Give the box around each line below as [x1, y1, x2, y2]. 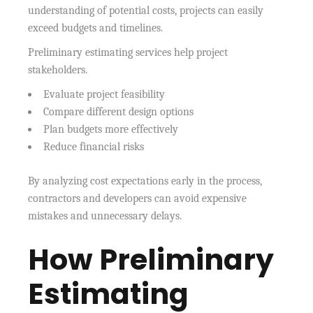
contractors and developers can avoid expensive [28, 191, 247, 205]
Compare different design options [43, 105, 194, 118]
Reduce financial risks [43, 140, 145, 153]
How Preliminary [28, 239, 275, 279]
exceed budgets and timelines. [28, 21, 163, 34]
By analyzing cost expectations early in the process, [28, 174, 263, 187]
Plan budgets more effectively [43, 122, 179, 136]
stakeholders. [28, 63, 88, 76]
